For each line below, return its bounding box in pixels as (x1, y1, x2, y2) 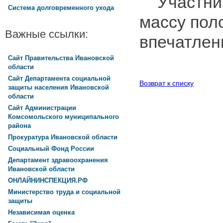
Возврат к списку (139, 79, 194, 87)
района (8, 121, 31, 130)
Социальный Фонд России (8, 144, 94, 152)
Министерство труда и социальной (8, 188, 120, 196)
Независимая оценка (8, 208, 75, 216)
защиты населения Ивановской (8, 83, 109, 92)
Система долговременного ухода (8, 4, 114, 12)
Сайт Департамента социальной (8, 74, 111, 82)
